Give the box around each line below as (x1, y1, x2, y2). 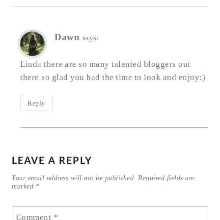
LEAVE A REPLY (12, 154, 92, 166)
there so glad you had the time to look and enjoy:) (20, 73, 205, 82)
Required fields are (138, 174, 194, 182)
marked (12, 183, 36, 191)
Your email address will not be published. (12, 174, 136, 182)
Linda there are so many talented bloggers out (20, 59, 191, 69)
